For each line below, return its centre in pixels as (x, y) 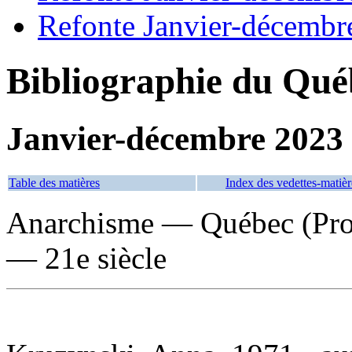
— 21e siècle (86, 258)
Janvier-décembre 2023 (175, 138)
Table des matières (54, 182)
